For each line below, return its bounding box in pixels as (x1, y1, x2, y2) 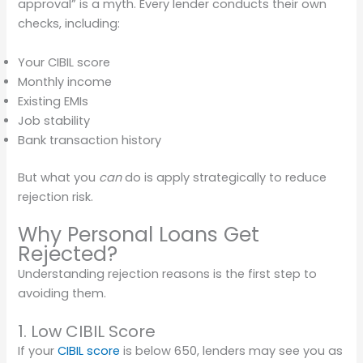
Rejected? (18, 239, 118, 268)
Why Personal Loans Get (18, 220, 260, 249)
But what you (18, 169, 100, 186)
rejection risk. (18, 188, 94, 205)
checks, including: (18, 15, 121, 32)
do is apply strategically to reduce (122, 169, 327, 186)
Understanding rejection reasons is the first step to (18, 265, 318, 282)
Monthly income (18, 73, 113, 90)
